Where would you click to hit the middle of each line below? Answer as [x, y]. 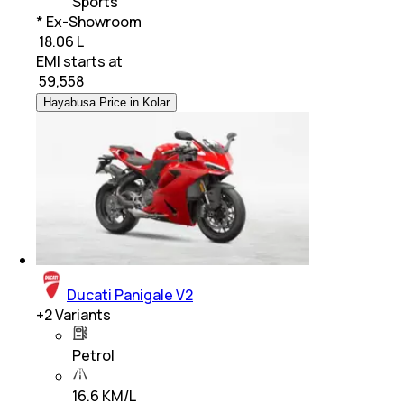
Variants [82, 314]
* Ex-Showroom [89, 21]
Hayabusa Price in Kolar [106, 102]
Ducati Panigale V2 [130, 294]
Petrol [93, 355]
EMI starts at [79, 61]
